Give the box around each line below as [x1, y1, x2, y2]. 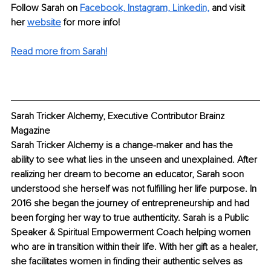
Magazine [11, 125, 50, 137]
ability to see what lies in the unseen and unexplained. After [11, 154, 260, 166]
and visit [209, 1, 247, 14]
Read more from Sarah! [11, 45, 107, 57]
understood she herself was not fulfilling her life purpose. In [11, 183, 259, 195]
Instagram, [128, 1, 170, 14]
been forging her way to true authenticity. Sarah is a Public [11, 212, 251, 224]
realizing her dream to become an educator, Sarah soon [11, 168, 246, 181]
